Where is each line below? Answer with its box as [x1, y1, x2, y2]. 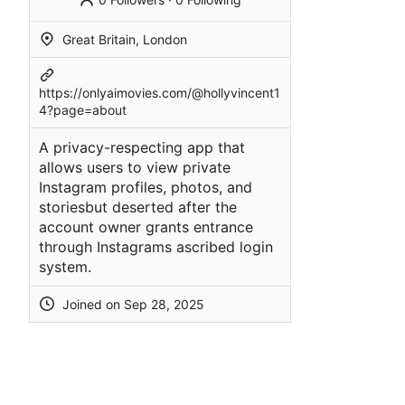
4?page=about [39, 101, 127, 118]
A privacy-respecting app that [39, 137, 245, 156]
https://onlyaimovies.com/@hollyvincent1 [39, 84, 280, 100]
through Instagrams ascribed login [39, 237, 273, 256]
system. [39, 257, 91, 276]
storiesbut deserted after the [39, 197, 237, 216]
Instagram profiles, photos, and [39, 177, 252, 196]
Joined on [59, 296, 124, 312]
